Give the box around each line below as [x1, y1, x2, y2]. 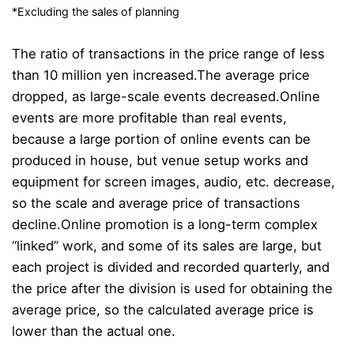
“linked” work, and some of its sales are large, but [12, 238, 322, 254]
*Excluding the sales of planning [12, 5, 179, 19]
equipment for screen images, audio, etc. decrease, [12, 174, 335, 190]
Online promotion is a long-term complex [61, 217, 318, 233]
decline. [12, 217, 61, 233]
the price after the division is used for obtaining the [12, 281, 333, 297]
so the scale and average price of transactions [12, 195, 300, 212]
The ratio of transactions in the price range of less [12, 46, 325, 62]
